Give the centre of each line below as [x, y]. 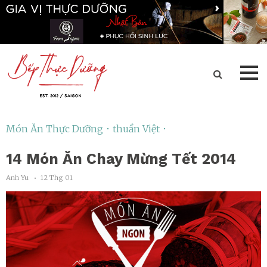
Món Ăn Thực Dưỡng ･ [59, 128]
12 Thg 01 [57, 177]
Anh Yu [17, 177]
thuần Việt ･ [140, 128]
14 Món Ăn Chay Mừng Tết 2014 [121, 159]
